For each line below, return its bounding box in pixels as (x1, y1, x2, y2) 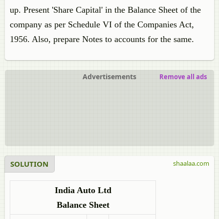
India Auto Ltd (54, 185, 111, 195)
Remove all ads (159, 72, 207, 81)
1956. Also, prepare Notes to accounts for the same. (10, 34, 194, 44)
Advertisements (83, 72, 136, 81)
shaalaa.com (173, 159, 209, 168)
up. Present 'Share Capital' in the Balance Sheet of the (10, 5, 201, 15)
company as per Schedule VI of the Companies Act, (10, 20, 194, 29)
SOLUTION (10, 159, 48, 169)
